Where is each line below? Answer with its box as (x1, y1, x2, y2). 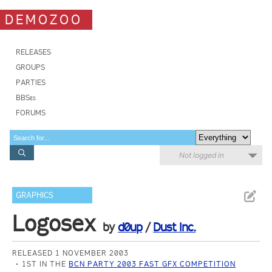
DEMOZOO (5, 11, 83, 28)
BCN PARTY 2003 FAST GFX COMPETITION (69, 259, 236, 268)
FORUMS (16, 108, 46, 117)
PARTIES (16, 78, 46, 87)
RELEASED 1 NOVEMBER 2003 (12, 248, 129, 257)
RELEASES (16, 47, 51, 56)
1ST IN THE (22, 259, 69, 268)
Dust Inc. (153, 220, 196, 234)
